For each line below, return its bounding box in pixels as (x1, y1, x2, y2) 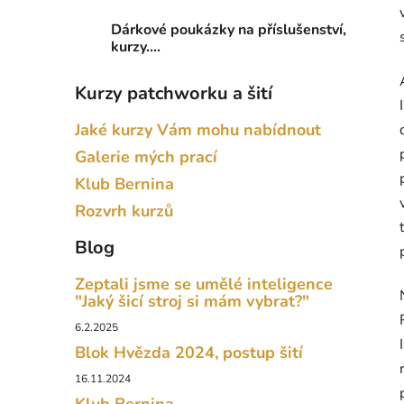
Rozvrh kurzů (75, 200, 173, 223)
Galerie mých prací (75, 146, 217, 169)
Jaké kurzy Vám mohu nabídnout (75, 119, 321, 142)
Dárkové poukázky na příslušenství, (111, 20, 346, 41)
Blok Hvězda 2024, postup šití (75, 342, 303, 364)
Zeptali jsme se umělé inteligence (75, 273, 333, 296)
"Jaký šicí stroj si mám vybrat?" (75, 290, 309, 313)
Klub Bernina (75, 173, 174, 196)
